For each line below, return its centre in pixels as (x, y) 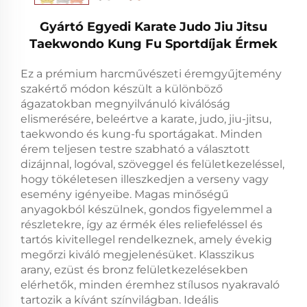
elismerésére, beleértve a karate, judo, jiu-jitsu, (146, 119)
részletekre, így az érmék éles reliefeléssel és (142, 224)
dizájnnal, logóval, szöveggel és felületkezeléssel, (152, 164)
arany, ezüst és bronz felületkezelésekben (134, 269)
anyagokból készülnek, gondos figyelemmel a (146, 209)
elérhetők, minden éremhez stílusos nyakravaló (150, 284)
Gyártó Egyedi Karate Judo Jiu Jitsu (153, 26)
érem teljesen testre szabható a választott (135, 149)
